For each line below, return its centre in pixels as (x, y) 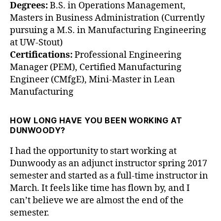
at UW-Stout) (36, 42)
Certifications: (41, 55)
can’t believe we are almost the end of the (97, 200)
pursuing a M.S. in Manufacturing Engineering (108, 30)
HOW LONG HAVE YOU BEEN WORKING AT (96, 120)
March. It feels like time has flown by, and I (100, 188)
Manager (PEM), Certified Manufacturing (96, 67)
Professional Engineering (127, 55)
